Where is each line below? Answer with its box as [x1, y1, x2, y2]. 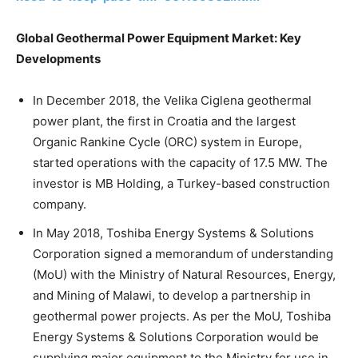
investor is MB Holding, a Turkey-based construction [33, 175, 330, 191]
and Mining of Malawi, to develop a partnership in [33, 287, 311, 303]
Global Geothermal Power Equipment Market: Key [16, 30, 301, 46]
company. [33, 196, 86, 212]
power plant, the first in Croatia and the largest [33, 113, 296, 129]
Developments [16, 50, 101, 66]
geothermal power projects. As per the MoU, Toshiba [33, 308, 331, 324]
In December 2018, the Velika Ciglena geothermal [33, 92, 312, 108]
